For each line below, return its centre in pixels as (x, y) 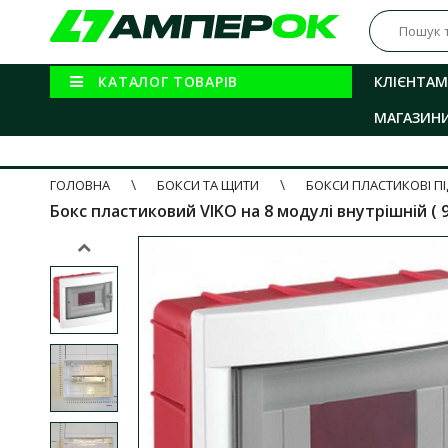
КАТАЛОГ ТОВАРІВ (168, 81)
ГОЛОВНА (80, 185)
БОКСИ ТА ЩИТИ (208, 185)
